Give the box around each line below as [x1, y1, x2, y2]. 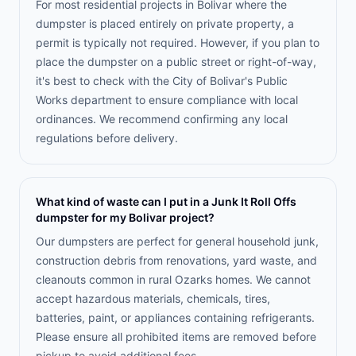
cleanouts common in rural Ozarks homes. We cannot [36, 273, 311, 286]
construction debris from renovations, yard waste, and [36, 253, 317, 267]
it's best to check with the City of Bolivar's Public [36, 74, 288, 87]
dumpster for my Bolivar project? [36, 211, 215, 224]
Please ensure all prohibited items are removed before [36, 330, 316, 343]
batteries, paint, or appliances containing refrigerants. [36, 311, 315, 324]
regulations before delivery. [36, 131, 178, 145]
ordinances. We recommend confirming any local [36, 112, 288, 126]
